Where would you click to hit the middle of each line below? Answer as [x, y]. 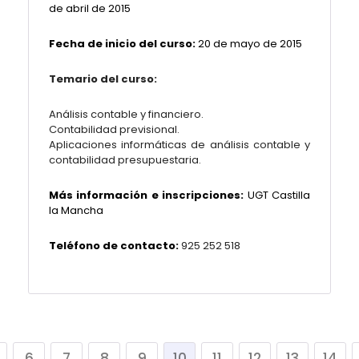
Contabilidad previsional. [114, 129]
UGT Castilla [277, 195]
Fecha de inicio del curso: [122, 44]
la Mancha [76, 210]
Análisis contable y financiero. [126, 114]
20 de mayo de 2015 [249, 44]
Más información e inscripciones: [147, 195]
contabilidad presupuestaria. [125, 160]
